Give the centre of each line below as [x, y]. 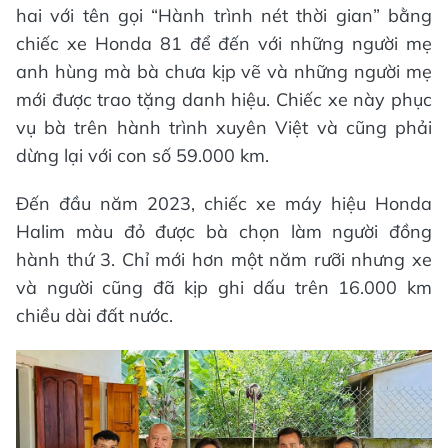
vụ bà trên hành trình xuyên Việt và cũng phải [224, 127]
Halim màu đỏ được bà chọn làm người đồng [224, 231]
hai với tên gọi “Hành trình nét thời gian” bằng [224, 15]
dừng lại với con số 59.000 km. [142, 155]
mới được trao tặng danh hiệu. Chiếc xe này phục [224, 99]
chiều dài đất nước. [94, 315]
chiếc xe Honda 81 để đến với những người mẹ [224, 43]
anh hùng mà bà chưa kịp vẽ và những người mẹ [224, 71]
